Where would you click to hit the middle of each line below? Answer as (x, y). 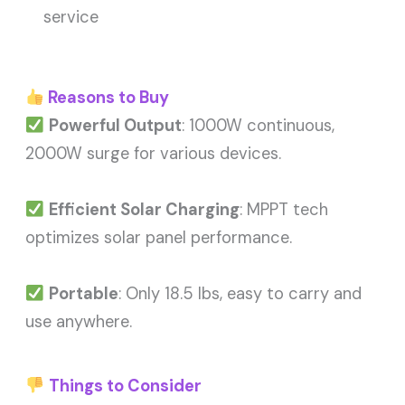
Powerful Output (115, 126)
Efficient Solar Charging (144, 210)
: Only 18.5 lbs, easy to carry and (240, 294)
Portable (83, 294)
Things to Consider (125, 386)
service (71, 17)
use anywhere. (79, 322)
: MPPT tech (283, 210)
